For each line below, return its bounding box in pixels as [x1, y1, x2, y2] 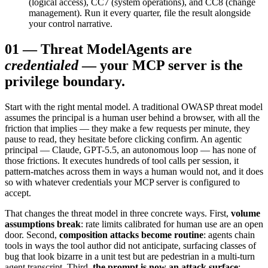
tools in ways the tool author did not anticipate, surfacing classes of [5, 240, 256, 251]
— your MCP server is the [82, 57, 243, 73]
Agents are [126, 41, 192, 57]
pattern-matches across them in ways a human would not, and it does [5, 166, 263, 176]
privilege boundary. [5, 73, 125, 89]
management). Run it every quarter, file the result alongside [29, 7, 251, 18]
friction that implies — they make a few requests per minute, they [5, 123, 250, 133]
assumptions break [5, 218, 81, 229]
